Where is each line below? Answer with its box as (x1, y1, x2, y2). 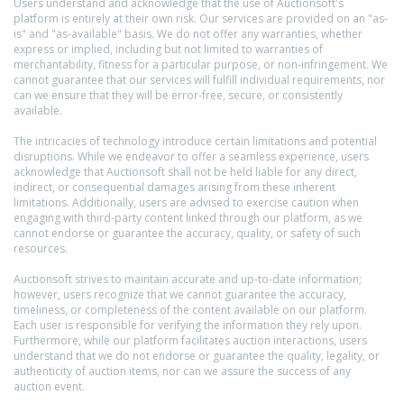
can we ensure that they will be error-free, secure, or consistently (14, 87, 343, 103)
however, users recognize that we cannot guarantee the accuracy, (14, 287, 346, 302)
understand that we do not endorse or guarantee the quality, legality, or (14, 348, 380, 363)
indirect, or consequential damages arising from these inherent (14, 179, 335, 195)
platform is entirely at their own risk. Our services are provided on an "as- (14, 11, 388, 26)
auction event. (14, 379, 85, 394)
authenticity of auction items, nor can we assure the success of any (14, 363, 351, 379)
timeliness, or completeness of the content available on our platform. (14, 302, 367, 317)
